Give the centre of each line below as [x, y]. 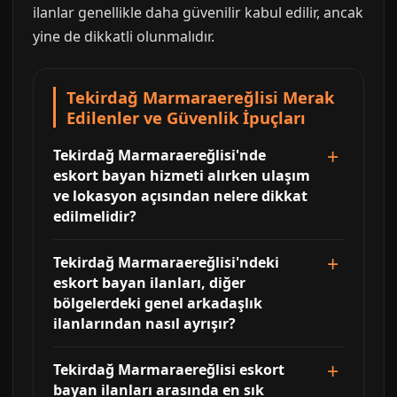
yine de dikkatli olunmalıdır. [124, 36]
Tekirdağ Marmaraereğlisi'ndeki [166, 262]
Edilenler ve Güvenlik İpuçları [186, 117]
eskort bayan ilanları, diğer [149, 283]
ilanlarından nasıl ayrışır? [144, 323]
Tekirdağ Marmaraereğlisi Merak [200, 97]
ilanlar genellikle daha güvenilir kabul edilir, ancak [198, 12]
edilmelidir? [95, 216]
